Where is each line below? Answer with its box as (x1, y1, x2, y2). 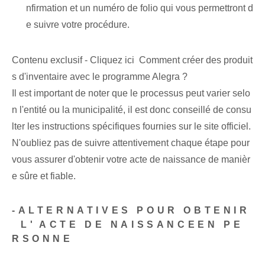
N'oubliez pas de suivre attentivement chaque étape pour (12, 138, 250, 148)
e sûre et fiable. (12, 171, 76, 182)
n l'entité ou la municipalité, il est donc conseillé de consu (12, 105, 251, 115)
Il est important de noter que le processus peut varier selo (12, 88, 250, 99)
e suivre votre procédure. (26, 20, 130, 30)
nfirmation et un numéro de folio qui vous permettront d (26, 3, 253, 14)
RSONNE (12, 234, 73, 244)
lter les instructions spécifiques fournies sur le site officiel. (12, 121, 251, 132)
